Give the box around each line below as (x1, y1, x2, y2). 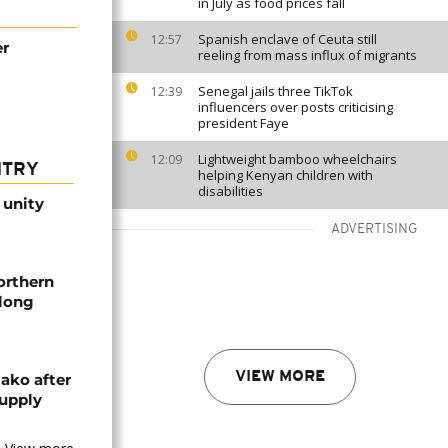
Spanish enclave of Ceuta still (198, 30, 377, 48)
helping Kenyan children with (198, 166, 373, 184)
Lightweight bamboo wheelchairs (198, 150, 397, 168)
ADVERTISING (331, 222, 418, 237)
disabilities (198, 182, 263, 200)
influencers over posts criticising (198, 98, 393, 116)
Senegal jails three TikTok (198, 82, 353, 100)
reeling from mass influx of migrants (198, 46, 417, 64)
